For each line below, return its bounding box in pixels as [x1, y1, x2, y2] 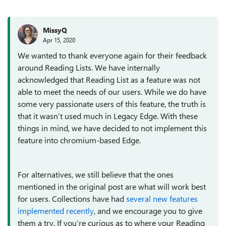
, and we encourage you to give [94, 205, 202, 216]
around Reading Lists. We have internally [18, 62, 160, 73]
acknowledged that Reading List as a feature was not [18, 74, 200, 85]
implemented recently [18, 205, 94, 216]
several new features [126, 193, 198, 204]
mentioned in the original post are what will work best [18, 181, 206, 192]
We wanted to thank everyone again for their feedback [18, 50, 207, 61]
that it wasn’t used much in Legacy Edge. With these [18, 110, 198, 121]
